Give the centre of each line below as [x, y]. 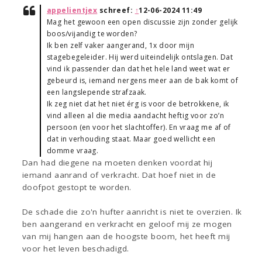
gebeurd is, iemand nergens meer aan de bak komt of [143, 81]
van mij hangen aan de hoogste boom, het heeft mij [126, 237]
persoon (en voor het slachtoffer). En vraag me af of [139, 127]
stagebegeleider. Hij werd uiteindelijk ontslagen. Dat [140, 57]
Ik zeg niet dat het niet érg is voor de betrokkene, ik [138, 104]
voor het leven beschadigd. [76, 249]
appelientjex [72, 11]
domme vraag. [73, 151]
